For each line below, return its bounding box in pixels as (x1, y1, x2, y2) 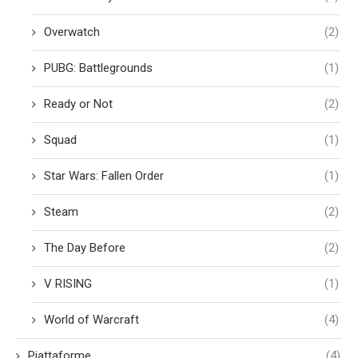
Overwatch (44, 24, 100, 39)
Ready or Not (44, 96, 113, 111)
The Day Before (44, 240, 125, 255)
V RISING (44, 276, 92, 291)
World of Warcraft (44, 312, 139, 327)
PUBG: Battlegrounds (44, 60, 153, 75)
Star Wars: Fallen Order (44, 168, 164, 183)
